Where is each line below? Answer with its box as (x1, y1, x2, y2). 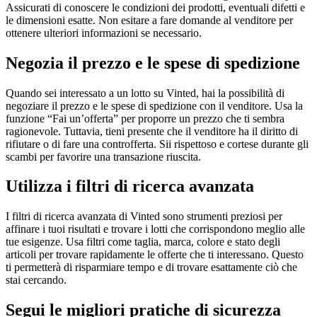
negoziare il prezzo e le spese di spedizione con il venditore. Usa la (6, 99, 303, 112)
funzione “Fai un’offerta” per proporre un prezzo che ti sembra (6, 112, 284, 125)
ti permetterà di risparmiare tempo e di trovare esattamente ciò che (6, 261, 297, 274)
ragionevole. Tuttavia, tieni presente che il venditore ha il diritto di (6, 125, 298, 137)
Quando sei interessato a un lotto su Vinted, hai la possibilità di (6, 86, 284, 99)
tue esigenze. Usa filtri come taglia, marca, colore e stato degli (6, 236, 280, 248)
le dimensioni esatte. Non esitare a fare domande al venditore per (6, 13, 293, 26)
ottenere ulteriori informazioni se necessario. (6, 26, 202, 39)
